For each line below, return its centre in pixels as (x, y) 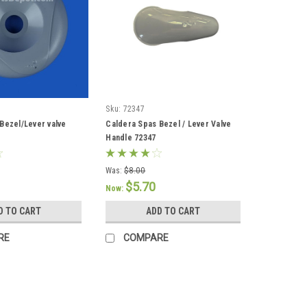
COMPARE (146, 238)
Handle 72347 (131, 138)
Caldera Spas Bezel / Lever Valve (169, 124)
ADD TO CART (173, 211)
